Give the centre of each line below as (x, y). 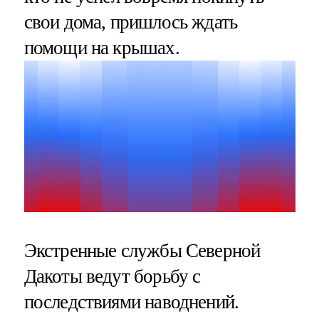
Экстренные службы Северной (142, 250)
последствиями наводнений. (131, 302)
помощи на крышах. (101, 48)
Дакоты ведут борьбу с (112, 276)
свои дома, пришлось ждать (131, 22)
